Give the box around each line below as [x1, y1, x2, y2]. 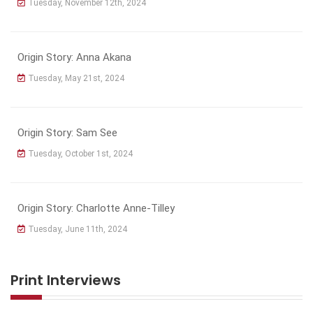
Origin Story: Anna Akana [17, 50, 131, 64]
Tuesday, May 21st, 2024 [28, 73, 124, 83]
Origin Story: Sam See [17, 126, 117, 139]
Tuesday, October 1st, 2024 [28, 148, 133, 159]
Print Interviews [10, 270, 121, 290]
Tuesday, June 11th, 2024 [28, 224, 127, 234]
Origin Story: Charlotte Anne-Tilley [17, 201, 175, 214]
